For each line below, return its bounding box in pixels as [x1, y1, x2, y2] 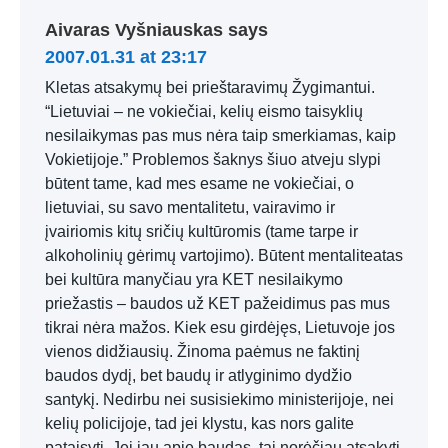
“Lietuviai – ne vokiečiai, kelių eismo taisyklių [45, 103, 363, 120]
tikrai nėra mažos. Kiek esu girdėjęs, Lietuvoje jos [45, 319, 395, 336]
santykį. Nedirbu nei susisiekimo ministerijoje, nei [45, 391, 394, 408]
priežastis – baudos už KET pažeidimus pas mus [45, 295, 390, 312]
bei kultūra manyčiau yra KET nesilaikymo [45, 271, 343, 288]
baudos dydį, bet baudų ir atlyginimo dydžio [45, 367, 352, 384]
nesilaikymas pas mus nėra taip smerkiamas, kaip [45, 127, 396, 144]
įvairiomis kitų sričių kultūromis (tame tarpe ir [45, 223, 358, 240]
